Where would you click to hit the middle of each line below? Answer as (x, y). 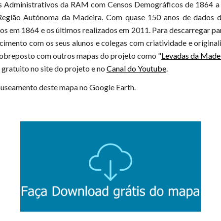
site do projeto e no (73, 68)
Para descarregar (182, 30)
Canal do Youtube (136, 68)
